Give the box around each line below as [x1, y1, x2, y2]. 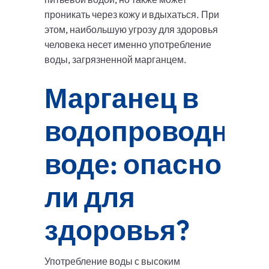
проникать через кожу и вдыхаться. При [44, 8, 219, 21]
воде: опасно [44, 147, 222, 182]
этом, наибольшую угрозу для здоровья [44, 23, 218, 36]
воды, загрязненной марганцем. [44, 53, 187, 66]
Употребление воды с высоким [44, 255, 180, 268]
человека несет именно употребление [44, 38, 211, 51]
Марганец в [44, 80, 199, 116]
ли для [44, 180, 135, 215]
